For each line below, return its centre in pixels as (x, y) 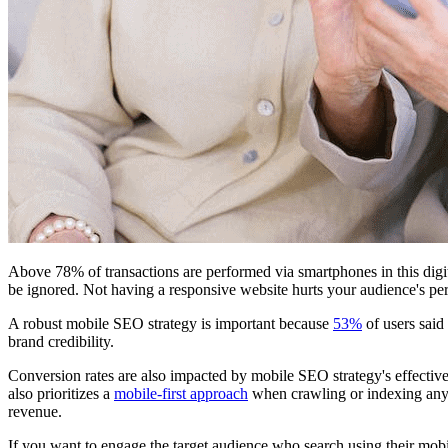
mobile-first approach (181, 393)
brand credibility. (61, 341)
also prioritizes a (61, 393)
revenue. (35, 411)
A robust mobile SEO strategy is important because (170, 323)
